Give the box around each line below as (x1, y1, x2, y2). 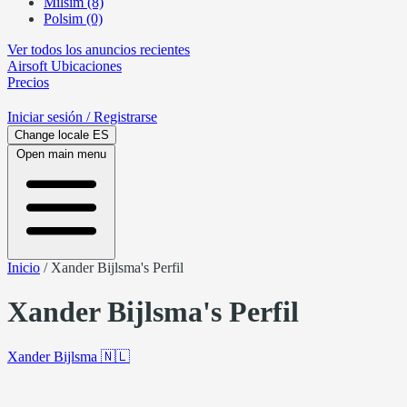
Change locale (15, 128, 89, 142)
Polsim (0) (44, 11, 103, 26)
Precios (7, 74, 49, 90)
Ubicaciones (47, 58, 122, 74)
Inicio (7, 260, 40, 275)
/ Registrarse (86, 109, 157, 124)
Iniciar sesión (7, 109, 86, 124)
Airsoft (7, 58, 47, 74)
